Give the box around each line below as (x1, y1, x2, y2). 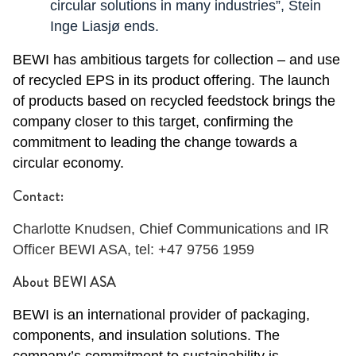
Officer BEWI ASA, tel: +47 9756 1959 (13, 242, 254, 257)
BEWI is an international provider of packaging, (13, 307, 310, 323)
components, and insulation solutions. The (13, 327, 280, 343)
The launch (259, 72, 330, 88)
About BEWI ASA (13, 272, 116, 292)
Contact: (13, 186, 64, 207)
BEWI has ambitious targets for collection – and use (13, 52, 340, 68)
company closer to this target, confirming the (13, 114, 293, 130)
